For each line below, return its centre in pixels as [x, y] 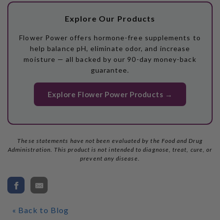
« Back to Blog [41, 210]
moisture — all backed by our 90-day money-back [110, 59]
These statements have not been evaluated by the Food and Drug [110, 140]
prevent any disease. [110, 158]
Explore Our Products [110, 18]
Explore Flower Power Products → [110, 94]
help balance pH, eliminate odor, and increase [110, 48]
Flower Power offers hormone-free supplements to [110, 37]
